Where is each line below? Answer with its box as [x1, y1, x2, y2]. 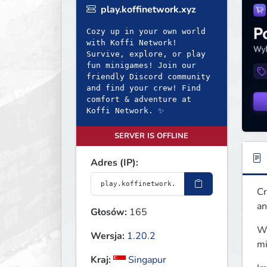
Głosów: [91, 206, 127, 219]
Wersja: [91, 229, 125, 243]
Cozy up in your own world [86, 27, 206, 36]
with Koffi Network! [86, 38, 177, 48]
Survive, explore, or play [86, 49, 206, 59]
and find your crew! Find [86, 83, 201, 93]
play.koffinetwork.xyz [98, 3, 196, 17]
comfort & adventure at [86, 95, 191, 104]
